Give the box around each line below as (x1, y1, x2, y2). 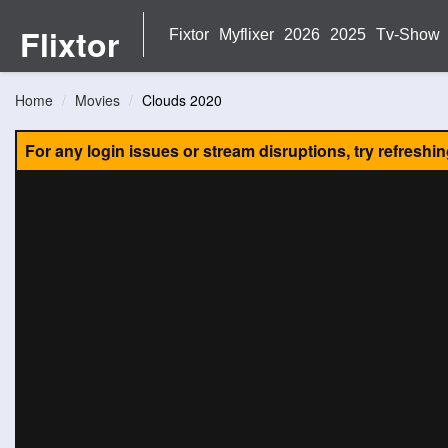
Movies (75, 90, 120, 110)
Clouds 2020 (142, 90, 222, 110)
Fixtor (169, 26, 209, 43)
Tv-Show (376, 26, 440, 43)
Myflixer (219, 26, 274, 43)
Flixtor (19, 21, 119, 67)
